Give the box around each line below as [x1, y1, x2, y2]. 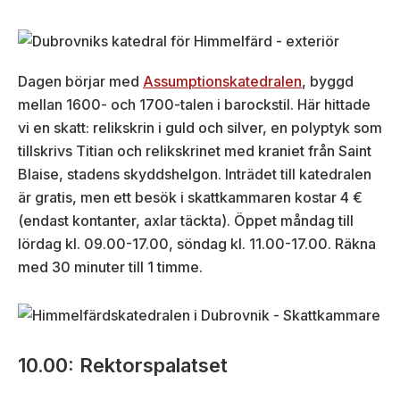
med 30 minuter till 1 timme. [18, 258, 203, 277]
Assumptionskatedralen [143, 72, 302, 91]
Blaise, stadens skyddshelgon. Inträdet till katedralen [18, 165, 371, 184]
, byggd [302, 72, 354, 91]
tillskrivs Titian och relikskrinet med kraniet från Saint [18, 142, 371, 161]
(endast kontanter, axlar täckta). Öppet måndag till [18, 212, 354, 230]
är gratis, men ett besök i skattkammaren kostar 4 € [18, 188, 362, 207]
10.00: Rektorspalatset [18, 354, 228, 378]
